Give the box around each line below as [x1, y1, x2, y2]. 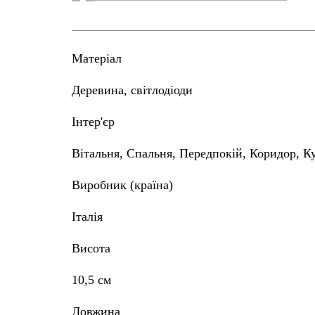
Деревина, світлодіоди [80, 82, 193, 97]
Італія [76, 209, 103, 224]
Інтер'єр [72, 114, 115, 129]
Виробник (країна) [72, 177, 173, 192]
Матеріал [72, 51, 122, 65]
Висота [72, 240, 110, 255]
